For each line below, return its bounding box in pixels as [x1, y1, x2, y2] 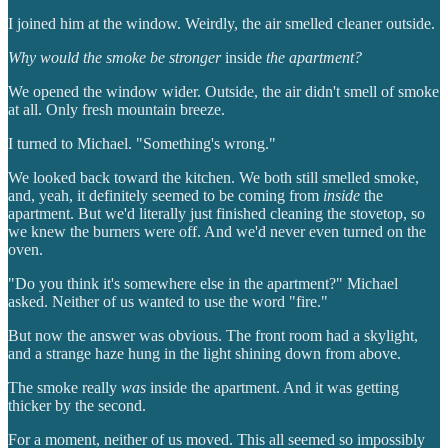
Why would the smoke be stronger [8, 49, 225, 67]
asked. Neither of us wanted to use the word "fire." [8, 293, 328, 311]
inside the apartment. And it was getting [150, 379, 399, 397]
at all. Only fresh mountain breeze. [8, 101, 225, 119]
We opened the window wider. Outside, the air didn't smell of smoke [8, 83, 439, 101]
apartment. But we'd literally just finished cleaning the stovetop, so [8, 205, 425, 223]
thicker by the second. [8, 397, 146, 415]
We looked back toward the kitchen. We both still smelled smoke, [8, 169, 419, 187]
